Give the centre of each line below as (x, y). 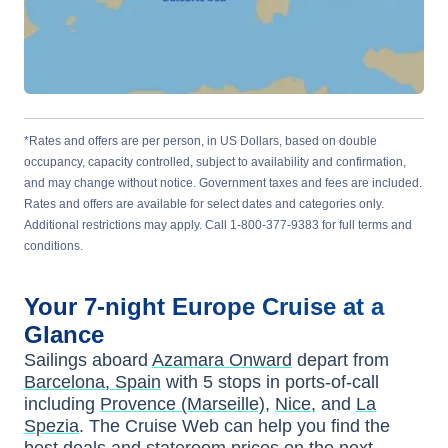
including (59, 404)
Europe (217, 306)
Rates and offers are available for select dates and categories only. (204, 204)
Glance (64, 334)
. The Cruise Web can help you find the (234, 426)
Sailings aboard (88, 360)
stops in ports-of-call (296, 382)
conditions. (53, 246)
